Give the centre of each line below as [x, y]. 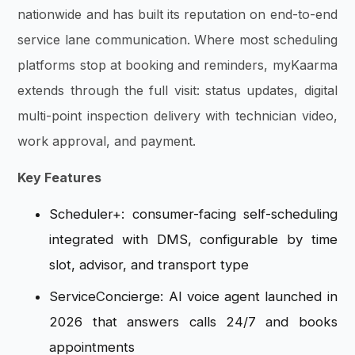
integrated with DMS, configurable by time [193, 240]
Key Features [60, 177]
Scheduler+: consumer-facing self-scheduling [193, 214]
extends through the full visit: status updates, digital [177, 90]
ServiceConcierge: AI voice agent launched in [193, 297]
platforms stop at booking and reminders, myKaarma [177, 65]
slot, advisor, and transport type [149, 265]
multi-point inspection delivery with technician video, [177, 115]
